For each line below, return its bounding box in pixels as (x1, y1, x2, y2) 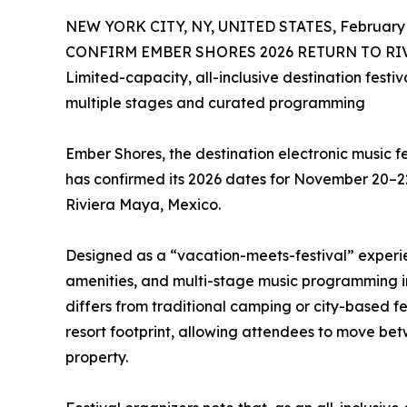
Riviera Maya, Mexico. (65, 194, 221, 213)
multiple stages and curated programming (65, 93, 365, 112)
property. (65, 347, 128, 366)
